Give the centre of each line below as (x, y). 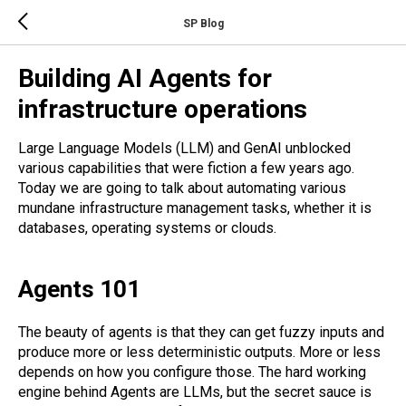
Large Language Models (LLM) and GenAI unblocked (184, 148)
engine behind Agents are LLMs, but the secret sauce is (195, 392)
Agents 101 (79, 289)
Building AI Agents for (145, 78)
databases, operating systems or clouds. (147, 228)
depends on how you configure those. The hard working (192, 372)
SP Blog (203, 23)
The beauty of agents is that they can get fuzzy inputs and (201, 332)
